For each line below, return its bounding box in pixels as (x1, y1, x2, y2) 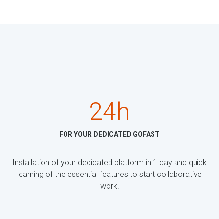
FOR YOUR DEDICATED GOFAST (59, 131, 160, 139)
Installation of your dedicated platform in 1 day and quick (12, 158, 207, 168)
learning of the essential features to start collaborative (17, 170, 202, 179)
